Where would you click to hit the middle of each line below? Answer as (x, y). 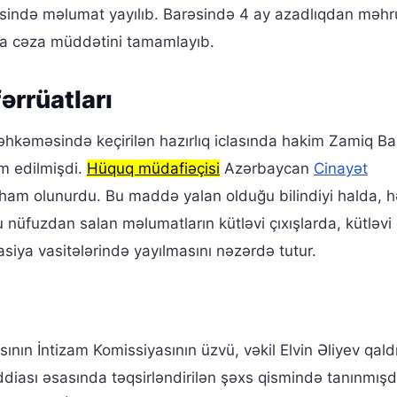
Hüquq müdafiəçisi (153, 169)
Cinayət (341, 169)
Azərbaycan (267, 169)
